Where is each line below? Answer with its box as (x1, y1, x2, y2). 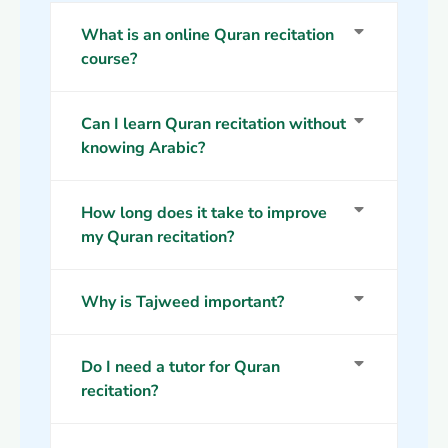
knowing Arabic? (81, 137, 205, 160)
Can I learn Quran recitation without (81, 113, 346, 136)
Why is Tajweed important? (81, 291, 284, 314)
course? (81, 48, 137, 71)
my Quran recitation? (81, 226, 234, 249)
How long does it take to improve (81, 202, 327, 225)
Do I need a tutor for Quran (81, 356, 280, 379)
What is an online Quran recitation (81, 24, 334, 47)
